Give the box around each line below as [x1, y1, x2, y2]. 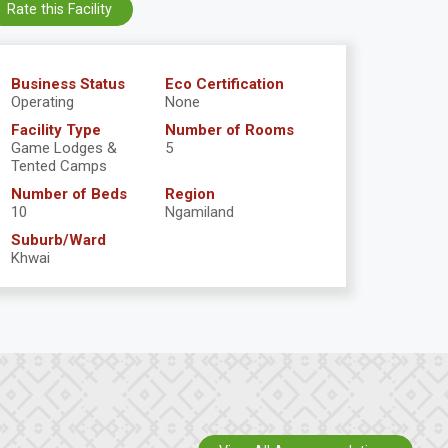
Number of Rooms [165, 121, 294, 140]
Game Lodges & [11, 139, 117, 158]
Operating [11, 93, 74, 112]
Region [165, 185, 215, 204]
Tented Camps [11, 157, 107, 176]
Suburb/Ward [11, 231, 106, 250]
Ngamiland [165, 203, 234, 222]
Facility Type [11, 121, 101, 140]
